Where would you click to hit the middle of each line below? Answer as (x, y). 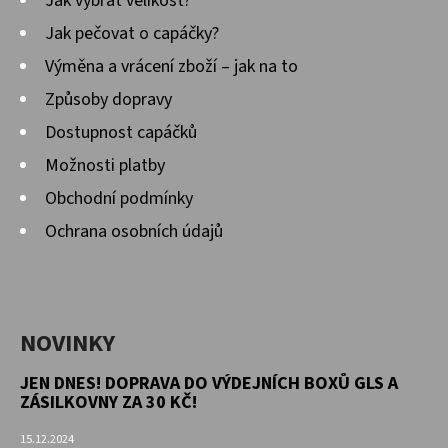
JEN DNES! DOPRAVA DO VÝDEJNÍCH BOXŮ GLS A (209, 384)
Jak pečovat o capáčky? (132, 34)
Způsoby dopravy (108, 100)
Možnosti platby (105, 166)
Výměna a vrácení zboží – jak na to (171, 67)
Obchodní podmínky (119, 199)
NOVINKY (67, 344)
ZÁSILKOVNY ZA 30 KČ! (108, 403)
